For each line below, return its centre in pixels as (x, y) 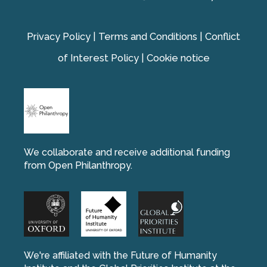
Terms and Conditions (148, 37)
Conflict (223, 37)
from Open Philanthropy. (78, 165)
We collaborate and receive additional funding (127, 152)
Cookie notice (178, 58)
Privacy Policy (59, 37)
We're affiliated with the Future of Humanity (120, 255)
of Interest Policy (98, 58)
